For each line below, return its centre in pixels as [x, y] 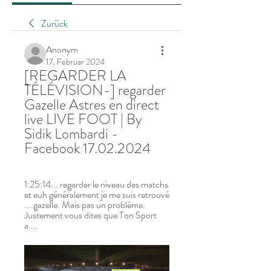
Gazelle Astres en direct [92, 105]
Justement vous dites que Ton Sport [90, 215]
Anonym [62, 49]
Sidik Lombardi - [71, 134]
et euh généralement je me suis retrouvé [97, 194]
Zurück [54, 23]
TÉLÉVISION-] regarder [95, 90]
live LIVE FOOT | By [83, 119]
